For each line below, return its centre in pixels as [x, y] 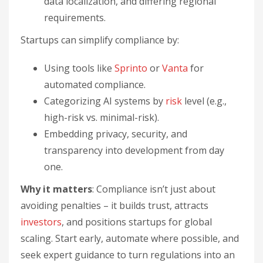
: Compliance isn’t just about [154, 189]
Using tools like [79, 68]
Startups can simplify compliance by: [100, 40]
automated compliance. [95, 85]
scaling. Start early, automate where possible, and [130, 238]
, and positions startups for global [137, 222]
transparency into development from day [134, 150]
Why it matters [56, 189]
